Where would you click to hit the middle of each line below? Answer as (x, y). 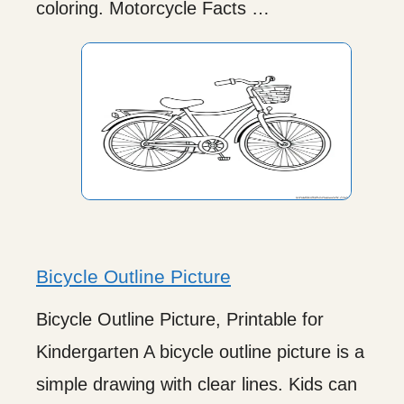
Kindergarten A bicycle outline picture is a (200, 351)
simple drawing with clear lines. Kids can (197, 384)
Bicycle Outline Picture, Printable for (180, 319)
